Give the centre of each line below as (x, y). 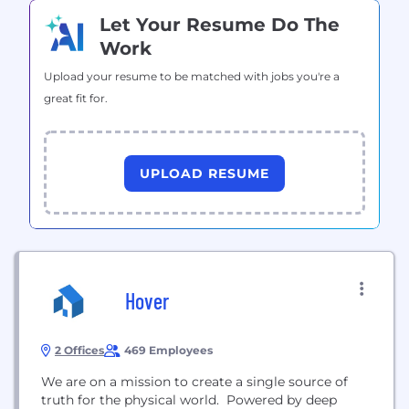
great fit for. (76, 98)
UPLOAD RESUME (204, 173)
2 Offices (79, 350)
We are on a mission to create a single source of (194, 381)
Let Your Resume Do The (220, 24)
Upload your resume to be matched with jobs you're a (192, 76)
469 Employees (168, 350)
